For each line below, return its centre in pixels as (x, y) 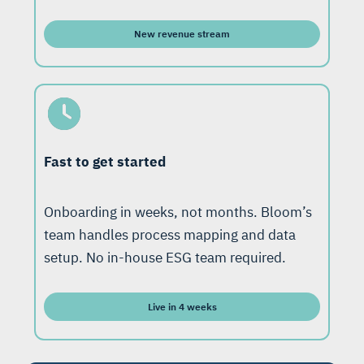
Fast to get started (105, 162)
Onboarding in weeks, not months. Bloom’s (178, 212)
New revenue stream (182, 34)
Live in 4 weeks (182, 306)
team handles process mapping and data (170, 235)
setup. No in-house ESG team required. (165, 258)
